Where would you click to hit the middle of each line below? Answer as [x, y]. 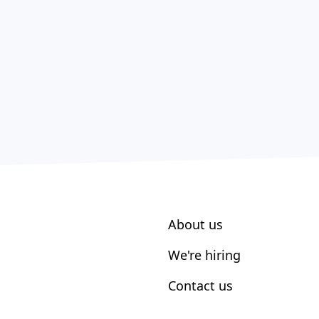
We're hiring [204, 255]
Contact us [200, 286]
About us [195, 224]
